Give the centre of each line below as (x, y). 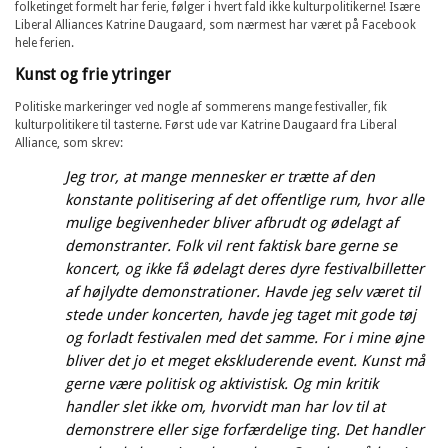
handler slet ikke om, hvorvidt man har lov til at (225, 406)
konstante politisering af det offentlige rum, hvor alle (244, 199)
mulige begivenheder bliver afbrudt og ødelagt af (231, 222)
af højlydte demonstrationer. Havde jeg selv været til (242, 291)
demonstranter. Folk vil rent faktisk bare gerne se (231, 245)
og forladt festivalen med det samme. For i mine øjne (244, 337)
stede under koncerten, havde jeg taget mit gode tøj (240, 314)
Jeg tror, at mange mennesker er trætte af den (220, 176)
